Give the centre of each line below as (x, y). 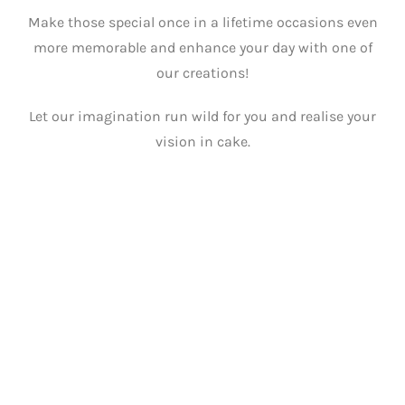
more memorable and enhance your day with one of (202, 47)
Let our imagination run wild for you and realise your (202, 116)
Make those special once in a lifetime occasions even (202, 22)
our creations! (202, 73)
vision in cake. (202, 141)
